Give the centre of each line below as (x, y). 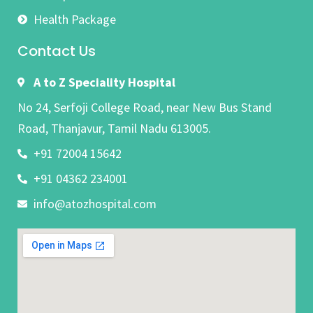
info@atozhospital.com (95, 203)
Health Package (74, 19)
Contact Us (57, 51)
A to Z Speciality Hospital (104, 82)
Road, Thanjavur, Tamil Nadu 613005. (114, 128)
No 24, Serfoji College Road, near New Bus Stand (145, 107)
